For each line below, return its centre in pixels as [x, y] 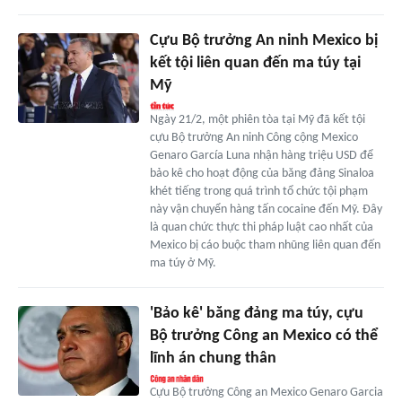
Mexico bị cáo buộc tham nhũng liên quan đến [265, 245]
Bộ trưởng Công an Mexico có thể [263, 336]
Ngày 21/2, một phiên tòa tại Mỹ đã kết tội [257, 119]
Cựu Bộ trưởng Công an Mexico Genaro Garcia [266, 392]
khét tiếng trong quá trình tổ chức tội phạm [258, 191]
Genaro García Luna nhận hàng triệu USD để [261, 155]
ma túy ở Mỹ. [183, 263]
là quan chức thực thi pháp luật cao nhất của [261, 227]
